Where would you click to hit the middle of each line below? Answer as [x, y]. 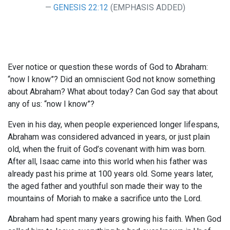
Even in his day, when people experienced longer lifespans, [113, 125]
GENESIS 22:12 [81, 8]
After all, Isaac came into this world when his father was [108, 162]
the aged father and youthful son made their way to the [105, 186]
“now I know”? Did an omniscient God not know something [111, 80]
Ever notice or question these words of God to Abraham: [108, 67]
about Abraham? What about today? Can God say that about [113, 92]
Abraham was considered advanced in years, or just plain [109, 137]
